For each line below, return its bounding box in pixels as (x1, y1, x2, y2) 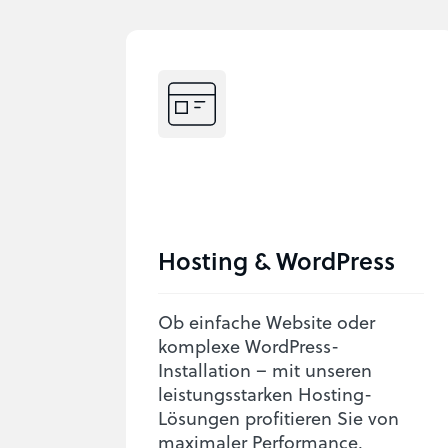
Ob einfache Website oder (158, 308, 375, 335)
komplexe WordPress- (158, 332, 339, 359)
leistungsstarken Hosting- (158, 380, 372, 407)
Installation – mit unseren (158, 356, 372, 383)
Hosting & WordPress (158, 243, 395, 278)
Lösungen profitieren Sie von (158, 404, 399, 431)
